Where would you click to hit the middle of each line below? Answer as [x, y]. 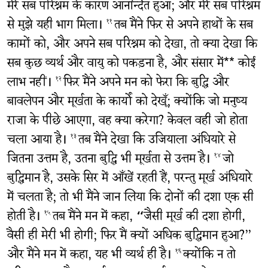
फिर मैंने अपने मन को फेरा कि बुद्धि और [146, 84]
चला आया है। [39, 141]
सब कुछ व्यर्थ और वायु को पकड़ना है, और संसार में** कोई [131, 65]
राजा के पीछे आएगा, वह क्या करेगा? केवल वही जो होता [127, 122]
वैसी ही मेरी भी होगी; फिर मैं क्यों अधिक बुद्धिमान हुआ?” [129, 237]
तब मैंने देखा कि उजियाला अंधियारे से [157, 141]
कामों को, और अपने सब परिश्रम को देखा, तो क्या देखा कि [132, 45]
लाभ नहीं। [31, 84]
